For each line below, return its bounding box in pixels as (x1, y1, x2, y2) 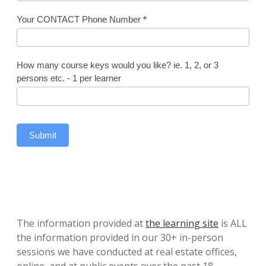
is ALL (218, 216, 247, 230)
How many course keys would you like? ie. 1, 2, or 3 (17, 59, 173, 70)
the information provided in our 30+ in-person (17, 230, 223, 244)
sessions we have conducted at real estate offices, (17, 245, 237, 258)
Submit (29, 129, 56, 140)
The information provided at (17, 216, 145, 230)
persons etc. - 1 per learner (67, 72, 121, 83)
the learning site (145, 216, 218, 230)
